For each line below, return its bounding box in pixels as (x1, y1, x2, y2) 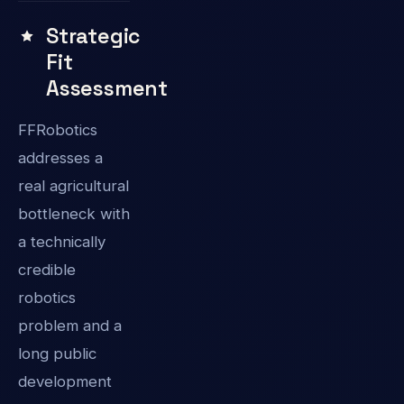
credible (18, 260, 76, 279)
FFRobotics (18, 120, 97, 139)
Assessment (46, 74, 168, 102)
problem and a (18, 316, 122, 335)
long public (18, 344, 96, 363)
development (18, 372, 112, 390)
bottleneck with (18, 204, 130, 223)
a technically (18, 232, 106, 251)
